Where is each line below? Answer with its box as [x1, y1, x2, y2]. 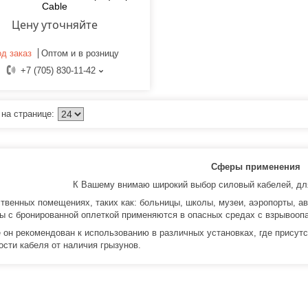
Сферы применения [211, 162, 303, 173]
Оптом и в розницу [41, 48, 119, 59]
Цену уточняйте [11, 17, 98, 33]
